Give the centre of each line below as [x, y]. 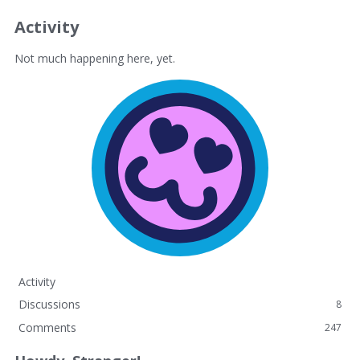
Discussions [49, 304]
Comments [47, 327]
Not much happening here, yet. [95, 58]
